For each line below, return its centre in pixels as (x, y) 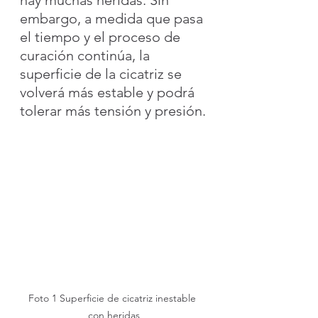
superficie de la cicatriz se (103, 73)
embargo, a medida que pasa (113, 18)
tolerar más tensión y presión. (113, 110)
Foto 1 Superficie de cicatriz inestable (114, 298)
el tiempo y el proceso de (102, 37)
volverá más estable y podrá (109, 92)
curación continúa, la (87, 55)
